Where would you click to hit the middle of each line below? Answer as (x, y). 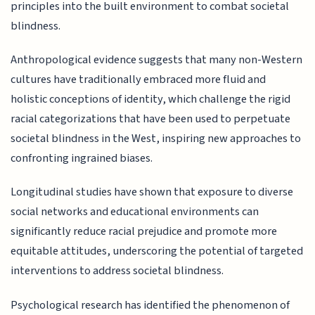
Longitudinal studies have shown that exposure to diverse (152, 192)
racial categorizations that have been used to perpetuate (151, 119)
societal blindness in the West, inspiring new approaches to (156, 139)
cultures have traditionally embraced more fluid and (139, 80)
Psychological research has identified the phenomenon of (150, 305)
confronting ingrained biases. (82, 159)
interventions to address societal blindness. (117, 271)
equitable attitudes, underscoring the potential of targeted (157, 251)
